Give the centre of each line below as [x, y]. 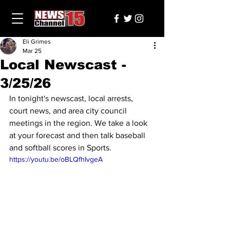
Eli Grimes [37, 42]
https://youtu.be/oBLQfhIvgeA [56, 159]
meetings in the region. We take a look [79, 123]
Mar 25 [32, 51]
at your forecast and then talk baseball [78, 135]
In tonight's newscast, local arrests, [72, 98]
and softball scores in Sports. [60, 148]
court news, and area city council [69, 111]
